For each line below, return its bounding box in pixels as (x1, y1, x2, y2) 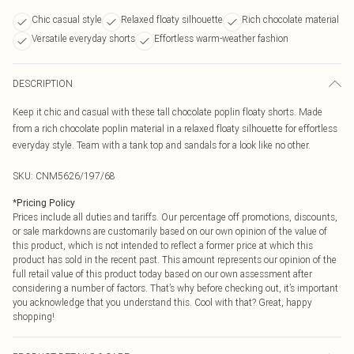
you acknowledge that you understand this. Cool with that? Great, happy (13, 296, 312, 308)
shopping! (13, 311, 55, 322)
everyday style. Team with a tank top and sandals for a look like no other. (13, 139, 311, 151)
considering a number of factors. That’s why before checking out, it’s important (13, 282, 338, 294)
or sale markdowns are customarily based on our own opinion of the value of (13, 225, 327, 237)
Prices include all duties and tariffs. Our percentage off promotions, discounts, (13, 211, 337, 223)
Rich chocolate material (242, 13, 339, 25)
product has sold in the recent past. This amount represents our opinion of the (13, 254, 337, 265)
